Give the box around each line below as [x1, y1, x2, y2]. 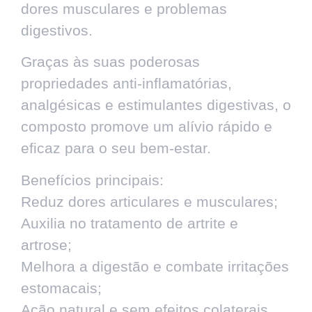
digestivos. [21, 22, 93, 38]
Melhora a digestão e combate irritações [21, 258, 289, 274]
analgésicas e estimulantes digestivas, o [21, 97, 291, 114]
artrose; [21, 236, 72, 253]
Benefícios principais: [21, 171, 164, 188]
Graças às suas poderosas [21, 54, 200, 70]
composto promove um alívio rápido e [21, 118, 272, 135]
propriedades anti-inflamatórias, [21, 75, 232, 92]
